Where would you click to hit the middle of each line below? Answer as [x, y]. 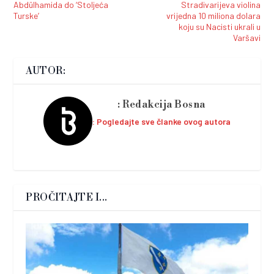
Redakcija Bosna [164, 104]
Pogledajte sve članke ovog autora [164, 121]
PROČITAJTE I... [67, 197]
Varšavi [246, 37]
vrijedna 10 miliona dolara [213, 15]
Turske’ [27, 15]
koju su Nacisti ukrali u [219, 26]
